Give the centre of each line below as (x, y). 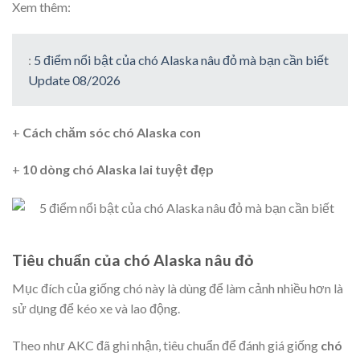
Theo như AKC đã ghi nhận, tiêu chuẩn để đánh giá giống (166, 345)
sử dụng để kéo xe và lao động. (96, 308)
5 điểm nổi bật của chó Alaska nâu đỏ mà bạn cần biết (181, 59)
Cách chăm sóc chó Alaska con (112, 133)
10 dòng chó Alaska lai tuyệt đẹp (118, 170)
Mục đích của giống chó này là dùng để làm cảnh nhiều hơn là (178, 288)
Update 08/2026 (74, 80)
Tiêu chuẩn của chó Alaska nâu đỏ (133, 260)
